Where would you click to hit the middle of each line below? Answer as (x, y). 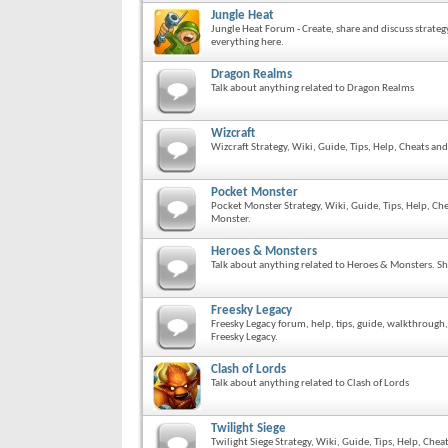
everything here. (247, 42)
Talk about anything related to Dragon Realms (312, 88)
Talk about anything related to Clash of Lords (310, 383)
